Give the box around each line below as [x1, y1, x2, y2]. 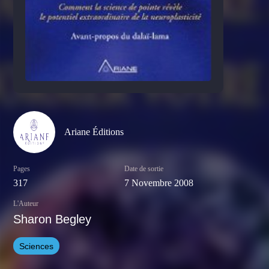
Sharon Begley [13, 213, 92, 226]
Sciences [19, 241, 54, 251]
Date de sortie [124, 165, 164, 174]
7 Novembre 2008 [124, 178, 194, 189]
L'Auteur [13, 199, 39, 208]
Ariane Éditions [64, 127, 124, 138]
